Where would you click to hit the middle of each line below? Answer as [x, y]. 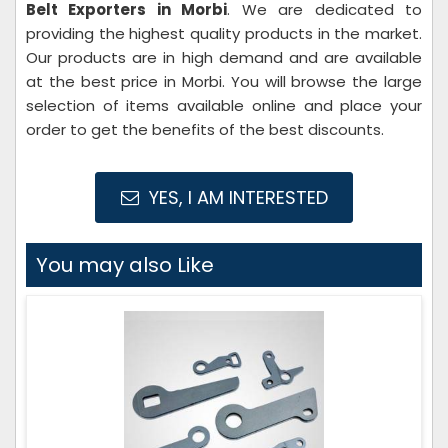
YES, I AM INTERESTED [235, 197]
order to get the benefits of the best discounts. [205, 129]
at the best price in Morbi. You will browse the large [224, 81]
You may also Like [125, 265]
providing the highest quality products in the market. [224, 33]
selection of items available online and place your [224, 105]
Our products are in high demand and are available [224, 57]
